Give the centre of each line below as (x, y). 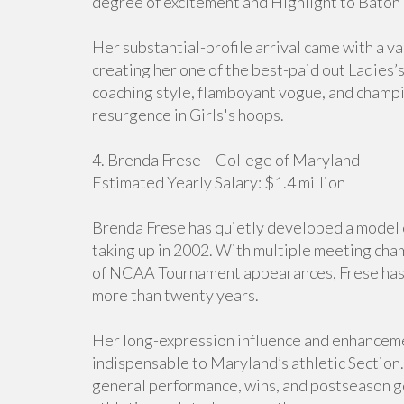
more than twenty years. (175, 295)
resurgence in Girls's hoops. (188, 115)
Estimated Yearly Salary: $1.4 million (219, 182)
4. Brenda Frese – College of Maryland (226, 160)
